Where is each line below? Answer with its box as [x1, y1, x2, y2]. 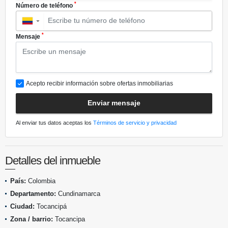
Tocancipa [53, 215, 85, 223]
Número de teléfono [16, 2, 74, 9]
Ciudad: [10, 202, 35, 210]
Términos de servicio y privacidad [93, 119, 177, 126]
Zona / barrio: [10, 215, 53, 223]
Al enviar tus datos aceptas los [16, 119, 93, 126]
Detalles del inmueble [5, 154, 100, 167]
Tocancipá [35, 202, 67, 210]
